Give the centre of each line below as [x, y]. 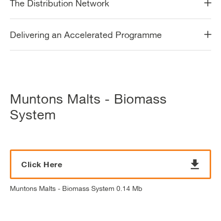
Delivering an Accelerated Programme [86, 35]
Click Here [42, 164]
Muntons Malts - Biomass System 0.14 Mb [76, 188]
